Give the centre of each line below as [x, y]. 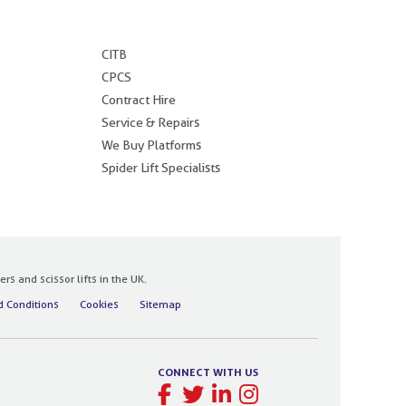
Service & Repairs [150, 122]
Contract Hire [139, 99]
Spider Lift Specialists [161, 167]
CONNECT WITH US [208, 372]
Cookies [99, 304]
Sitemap [160, 304]
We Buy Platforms [151, 145]
